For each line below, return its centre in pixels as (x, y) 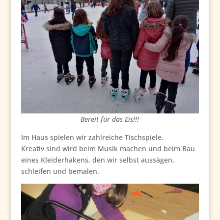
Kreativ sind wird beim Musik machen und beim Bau (108, 148)
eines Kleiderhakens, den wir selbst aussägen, (97, 160)
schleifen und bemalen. (60, 171)
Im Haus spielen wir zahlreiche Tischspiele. (92, 137)
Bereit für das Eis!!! (110, 119)
